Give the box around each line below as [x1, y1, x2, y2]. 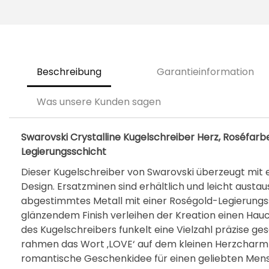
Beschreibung [37, 65, 101, 79]
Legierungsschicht [21, 145, 106, 159]
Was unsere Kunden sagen [37, 95, 161, 109]
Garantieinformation [157, 65, 254, 79]
